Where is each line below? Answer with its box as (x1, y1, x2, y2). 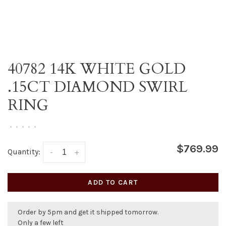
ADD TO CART (88, 178, 138, 187)
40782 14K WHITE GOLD (8, 59, 186, 79)
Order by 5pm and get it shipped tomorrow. (18, 208, 158, 217)
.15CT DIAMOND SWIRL (8, 77, 188, 97)
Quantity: (8, 147, 40, 156)
